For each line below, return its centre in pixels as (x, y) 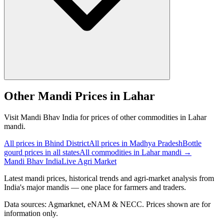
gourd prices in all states (42, 152)
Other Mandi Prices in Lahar (79, 96)
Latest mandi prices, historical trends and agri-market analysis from (109, 178)
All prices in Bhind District (46, 143)
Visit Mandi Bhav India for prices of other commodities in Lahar (105, 117)
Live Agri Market (89, 161)
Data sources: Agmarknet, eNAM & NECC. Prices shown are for (107, 204)
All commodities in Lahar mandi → (135, 152)
